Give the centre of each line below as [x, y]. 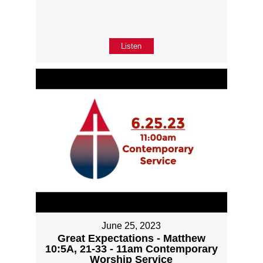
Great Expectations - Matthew [131, 238]
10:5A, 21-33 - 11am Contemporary [131, 249]
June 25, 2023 [131, 225]
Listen [131, 46]
